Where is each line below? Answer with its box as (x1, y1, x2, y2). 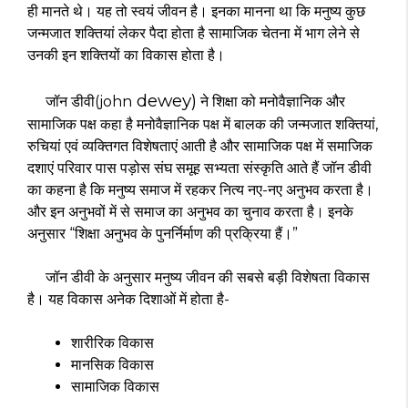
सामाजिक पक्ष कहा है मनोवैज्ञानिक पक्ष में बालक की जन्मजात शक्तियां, (27, 115, 378, 133)
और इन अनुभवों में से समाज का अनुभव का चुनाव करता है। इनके (27, 202, 353, 220)
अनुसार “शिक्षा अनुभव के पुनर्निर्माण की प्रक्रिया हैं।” (27, 224, 298, 242)
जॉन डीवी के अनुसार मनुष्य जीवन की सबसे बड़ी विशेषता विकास (27, 268, 370, 286)
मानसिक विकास (71, 355, 154, 373)
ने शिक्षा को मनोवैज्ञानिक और (197, 92, 345, 110)
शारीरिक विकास (71, 333, 154, 352)
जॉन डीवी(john (27, 92, 132, 110)
